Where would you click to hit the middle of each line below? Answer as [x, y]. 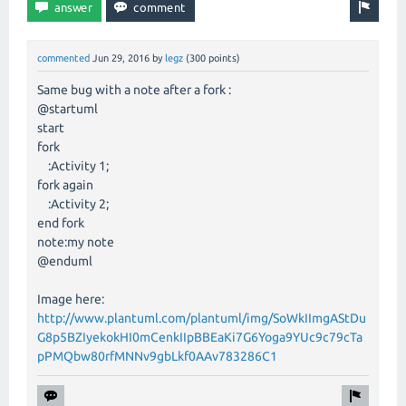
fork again [65, 184]
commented [63, 58]
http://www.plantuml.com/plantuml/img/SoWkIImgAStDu [202, 318]
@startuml [68, 108]
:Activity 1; [73, 165]
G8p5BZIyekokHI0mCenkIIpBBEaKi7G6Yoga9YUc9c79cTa [200, 337]
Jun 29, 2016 [121, 58]
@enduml [65, 261]
